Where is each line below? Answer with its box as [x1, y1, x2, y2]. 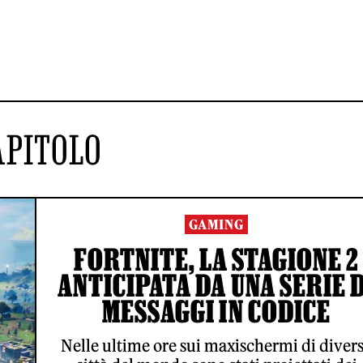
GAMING [189, 216, 244, 233]
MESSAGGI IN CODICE [102, 294, 331, 328]
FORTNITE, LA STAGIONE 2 [73, 242, 360, 276]
